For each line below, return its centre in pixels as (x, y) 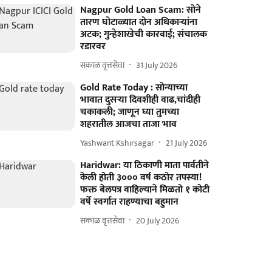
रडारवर (93, 46)
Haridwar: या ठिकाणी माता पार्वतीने (145, 165)
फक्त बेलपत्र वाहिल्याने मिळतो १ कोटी (145, 190)
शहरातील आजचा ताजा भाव (129, 124)
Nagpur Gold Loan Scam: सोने (141, 10)
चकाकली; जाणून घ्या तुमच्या (130, 112)
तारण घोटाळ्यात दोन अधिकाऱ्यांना (139, 22)
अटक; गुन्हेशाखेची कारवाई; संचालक (144, 34)
